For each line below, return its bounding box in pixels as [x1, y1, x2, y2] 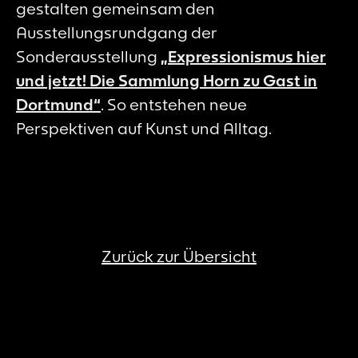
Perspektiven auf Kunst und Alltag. [16, 118, 272, 139]
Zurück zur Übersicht [101, 246, 257, 267]
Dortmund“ [16, 94, 101, 115]
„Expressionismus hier [161, 46, 326, 67]
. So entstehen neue [101, 94, 247, 115]
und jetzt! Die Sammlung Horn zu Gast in [16, 70, 317, 91]
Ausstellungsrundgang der [16, 22, 217, 43]
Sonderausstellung [16, 46, 161, 67]
